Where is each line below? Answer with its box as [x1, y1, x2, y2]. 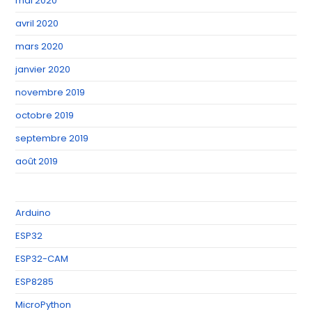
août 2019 [15, 154, 58, 168]
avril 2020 [15, 16, 59, 30]
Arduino [15, 205, 52, 219]
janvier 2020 [15, 62, 71, 76]
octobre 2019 [15, 108, 75, 122]
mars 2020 [15, 39, 64, 53]
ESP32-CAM [15, 251, 69, 265]
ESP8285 [15, 274, 54, 288]
